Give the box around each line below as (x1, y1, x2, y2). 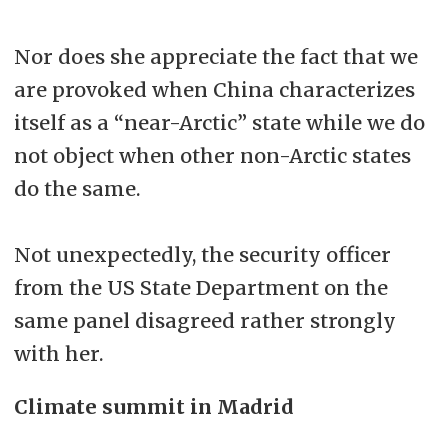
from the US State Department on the (13, 274, 388, 300)
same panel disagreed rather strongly (13, 307, 396, 333)
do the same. (13, 175, 141, 201)
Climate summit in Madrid (13, 393, 294, 419)
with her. (13, 340, 104, 366)
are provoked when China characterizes (13, 76, 415, 102)
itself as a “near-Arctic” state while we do (13, 109, 425, 135)
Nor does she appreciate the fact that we (13, 43, 418, 69)
